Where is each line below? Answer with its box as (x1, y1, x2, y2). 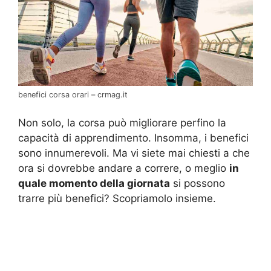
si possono (170, 177, 225, 190)
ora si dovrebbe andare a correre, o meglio (18, 162, 229, 175)
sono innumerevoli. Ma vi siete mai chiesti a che (18, 147, 250, 160)
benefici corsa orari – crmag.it (18, 90, 128, 99)
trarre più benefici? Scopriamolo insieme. (18, 192, 216, 205)
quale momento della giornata (18, 177, 170, 190)
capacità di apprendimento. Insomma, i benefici (18, 132, 249, 145)
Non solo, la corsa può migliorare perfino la (18, 117, 226, 129)
